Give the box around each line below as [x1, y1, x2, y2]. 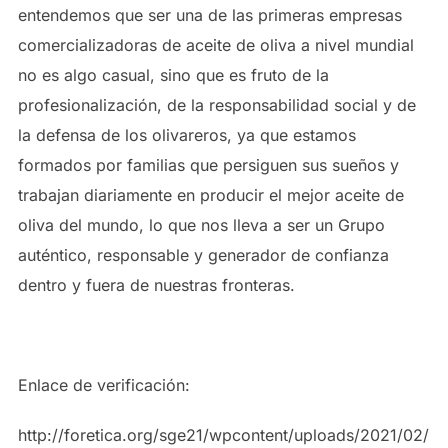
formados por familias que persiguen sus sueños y [17, 155, 399, 175]
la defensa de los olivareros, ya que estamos [17, 125, 356, 145]
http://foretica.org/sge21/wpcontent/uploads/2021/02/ [17, 425, 429, 445]
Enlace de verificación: [17, 375, 190, 395]
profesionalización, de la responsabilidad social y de [17, 95, 416, 115]
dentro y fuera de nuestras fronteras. [17, 275, 295, 295]
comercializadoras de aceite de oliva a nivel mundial [17, 35, 414, 55]
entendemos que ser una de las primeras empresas [17, 5, 402, 25]
